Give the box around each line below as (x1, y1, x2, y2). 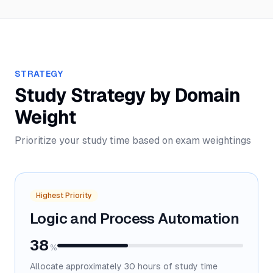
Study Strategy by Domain (15, 85, 240, 106)
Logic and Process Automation (30, 210, 239, 227)
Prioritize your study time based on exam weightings (15, 135, 251, 146)
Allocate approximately (30, 261, 124, 271)
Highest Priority (36, 191, 92, 200)
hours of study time (135, 261, 218, 271)
